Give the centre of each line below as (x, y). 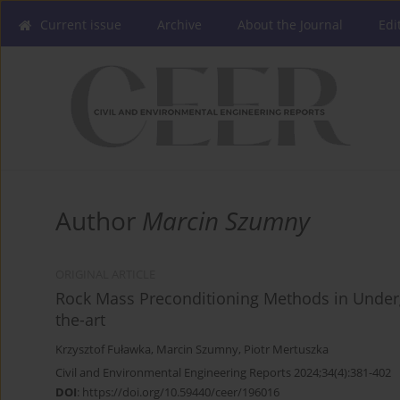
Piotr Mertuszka (286, 350)
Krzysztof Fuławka (103, 350)
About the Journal (290, 25)
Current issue (81, 25)
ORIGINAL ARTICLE (105, 275)
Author (99, 221)
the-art (80, 320)
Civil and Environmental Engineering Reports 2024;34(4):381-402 (223, 373)
